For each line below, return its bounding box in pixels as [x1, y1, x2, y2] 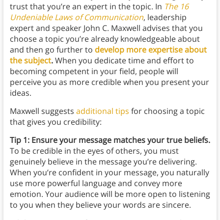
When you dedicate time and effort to [53, 55, 194, 66]
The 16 [164, 1, 189, 12]
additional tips [76, 106, 129, 117]
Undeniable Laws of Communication [9, 12, 143, 23]
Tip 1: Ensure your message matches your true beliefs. [9, 135, 210, 146]
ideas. [9, 87, 31, 99]
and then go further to [9, 44, 95, 55]
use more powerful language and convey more [9, 178, 182, 189]
